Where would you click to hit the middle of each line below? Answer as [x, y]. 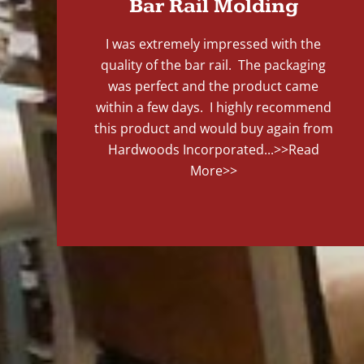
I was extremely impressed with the [214, 44]
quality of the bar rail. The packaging [214, 65]
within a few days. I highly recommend [213, 108]
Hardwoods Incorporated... [191, 150]
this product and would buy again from [213, 129]
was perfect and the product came [214, 87]
